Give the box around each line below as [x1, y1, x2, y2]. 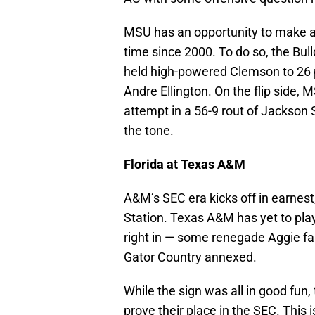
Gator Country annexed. [124, 250, 257, 265]
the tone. [124, 123, 174, 139]
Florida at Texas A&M [124, 157, 245, 172]
